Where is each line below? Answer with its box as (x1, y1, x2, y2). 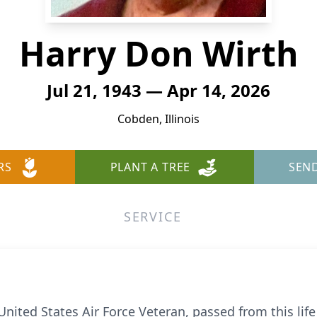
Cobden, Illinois (117, 111, 200, 127)
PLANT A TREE (110, 159, 191, 175)
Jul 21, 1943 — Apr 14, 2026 (47, 79, 270, 102)
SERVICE (123, 208, 182, 225)
